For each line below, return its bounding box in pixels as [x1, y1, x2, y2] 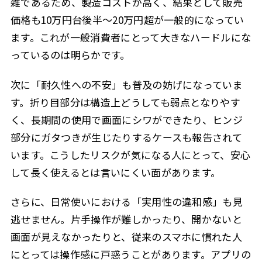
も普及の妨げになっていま [122, 77, 243, 92]
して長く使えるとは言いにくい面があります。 [10, 164, 221, 180]
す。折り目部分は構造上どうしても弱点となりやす [10, 94, 240, 109]
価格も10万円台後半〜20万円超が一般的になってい [10, 12, 244, 27]
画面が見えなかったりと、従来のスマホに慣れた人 [10, 229, 242, 244]
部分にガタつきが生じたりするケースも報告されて [10, 129, 242, 144]
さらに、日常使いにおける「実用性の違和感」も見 [10, 194, 243, 209]
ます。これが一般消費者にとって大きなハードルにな [10, 30, 251, 45]
